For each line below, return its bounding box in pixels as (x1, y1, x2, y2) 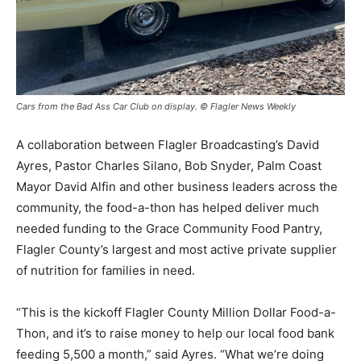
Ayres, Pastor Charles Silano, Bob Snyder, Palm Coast (16, 157, 322, 173)
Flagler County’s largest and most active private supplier (16, 241, 337, 257)
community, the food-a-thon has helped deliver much (16, 199, 319, 215)
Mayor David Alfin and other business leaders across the (16, 178, 338, 194)
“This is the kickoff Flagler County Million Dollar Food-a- (16, 304, 336, 320)
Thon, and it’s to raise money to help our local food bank (16, 325, 334, 341)
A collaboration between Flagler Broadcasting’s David (16, 136, 319, 152)
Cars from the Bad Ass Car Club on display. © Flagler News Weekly (16, 100, 296, 112)
